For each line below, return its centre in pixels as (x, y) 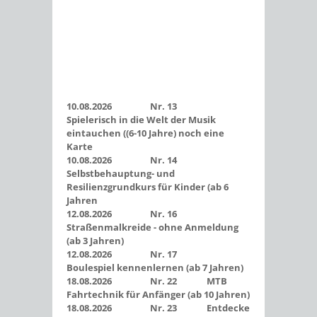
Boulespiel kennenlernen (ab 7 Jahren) (155, 268)
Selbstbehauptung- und (121, 174)
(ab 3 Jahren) (95, 241)
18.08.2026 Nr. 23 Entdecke (158, 308)
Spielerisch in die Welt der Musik (141, 120)
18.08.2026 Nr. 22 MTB (147, 281)
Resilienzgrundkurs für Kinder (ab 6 (148, 187)
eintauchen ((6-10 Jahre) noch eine (145, 133)
